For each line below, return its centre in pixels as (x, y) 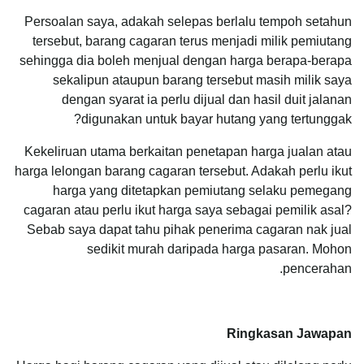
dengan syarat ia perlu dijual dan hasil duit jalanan (207, 99)
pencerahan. (317, 268)
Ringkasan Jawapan (289, 333)
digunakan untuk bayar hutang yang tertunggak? (217, 119)
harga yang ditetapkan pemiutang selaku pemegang (202, 190)
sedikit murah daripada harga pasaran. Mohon (219, 249)
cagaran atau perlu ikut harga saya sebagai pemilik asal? (188, 210)
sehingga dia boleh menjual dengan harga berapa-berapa (186, 60)
